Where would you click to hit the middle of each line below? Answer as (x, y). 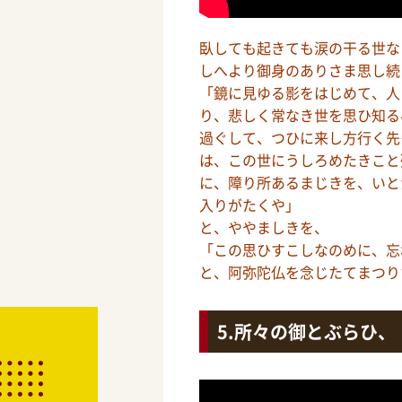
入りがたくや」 (249, 205)
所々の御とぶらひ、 (315, 332)
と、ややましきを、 (264, 227)
